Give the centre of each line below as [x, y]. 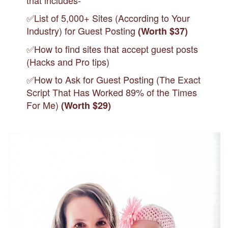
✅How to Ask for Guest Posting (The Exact [114, 80]
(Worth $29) [86, 106]
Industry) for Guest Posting [82, 31]
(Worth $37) [163, 31]
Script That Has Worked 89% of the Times [112, 92]
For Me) [44, 105]
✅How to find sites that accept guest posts [112, 49]
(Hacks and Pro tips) [68, 62]
